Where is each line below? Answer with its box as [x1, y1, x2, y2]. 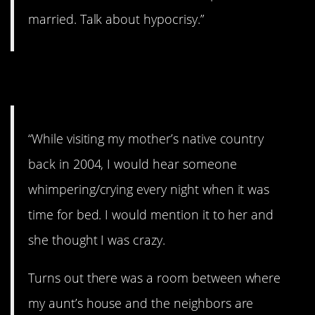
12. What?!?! [11, 60, 162, 98]
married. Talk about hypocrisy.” [28, 11, 204, 28]
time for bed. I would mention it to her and [28, 205, 274, 223]
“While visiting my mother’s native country [28, 129, 264, 147]
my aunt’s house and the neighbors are [28, 294, 254, 311]
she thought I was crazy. [28, 231, 165, 248]
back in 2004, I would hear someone [28, 155, 237, 172]
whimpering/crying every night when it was [28, 180, 270, 198]
